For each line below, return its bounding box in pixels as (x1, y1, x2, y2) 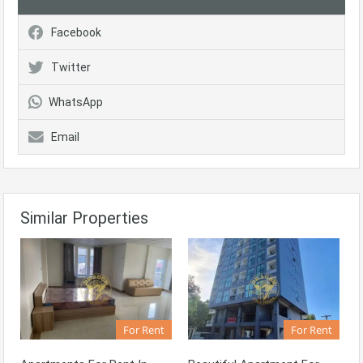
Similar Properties (20, 208, 148, 228)
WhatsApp (49, 96, 103, 109)
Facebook (51, 26, 101, 40)
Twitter (51, 61, 91, 75)
